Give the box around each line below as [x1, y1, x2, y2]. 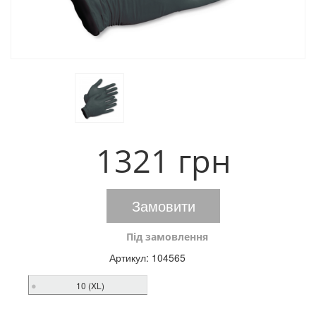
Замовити [131, 195, 195, 216]
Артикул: [109, 250, 152, 265]
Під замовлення [126, 230, 208, 243]
